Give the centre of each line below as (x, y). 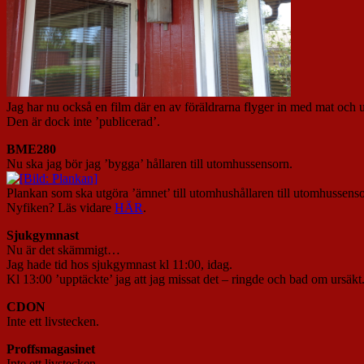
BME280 (31, 149)
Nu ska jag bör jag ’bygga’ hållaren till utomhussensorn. (149, 163)
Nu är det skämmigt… (63, 249)
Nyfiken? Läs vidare (61, 207)
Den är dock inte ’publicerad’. (83, 121)
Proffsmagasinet (51, 349)
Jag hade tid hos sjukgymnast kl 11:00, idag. (119, 264)
